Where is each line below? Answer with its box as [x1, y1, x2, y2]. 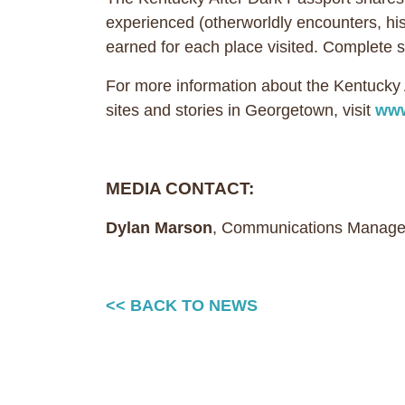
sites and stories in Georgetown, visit [106, 101, 375, 119]
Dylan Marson [106, 219, 212, 237]
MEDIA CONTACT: [106, 179, 264, 198]
